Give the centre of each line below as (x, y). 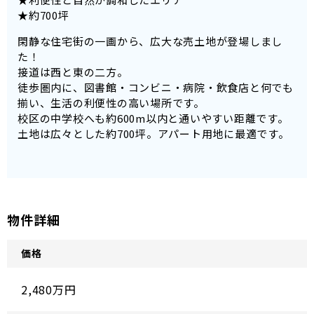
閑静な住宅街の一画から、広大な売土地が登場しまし (150, 41)
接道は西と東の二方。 (73, 71)
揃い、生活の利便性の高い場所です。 (111, 102)
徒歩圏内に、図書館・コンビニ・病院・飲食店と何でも (156, 87)
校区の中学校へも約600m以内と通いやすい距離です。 (153, 118)
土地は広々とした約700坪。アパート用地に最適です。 (153, 133)
